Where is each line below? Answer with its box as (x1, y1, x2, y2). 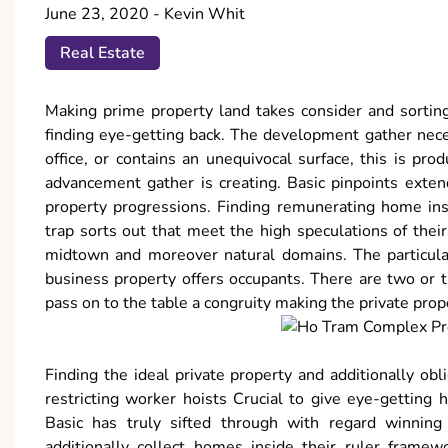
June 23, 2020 (45, 3, 149, 26)
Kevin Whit (164, 3, 245, 26)
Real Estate (60, 42, 145, 65)
